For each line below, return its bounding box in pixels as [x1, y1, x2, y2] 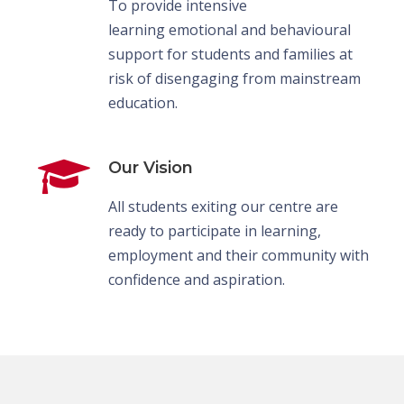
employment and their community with [108, 244, 369, 265]
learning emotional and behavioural [108, 19, 351, 40]
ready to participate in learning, [108, 220, 321, 241]
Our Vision [108, 157, 193, 178]
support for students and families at [108, 43, 353, 64]
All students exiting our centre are [108, 196, 338, 216]
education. [108, 92, 178, 113]
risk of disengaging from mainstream [108, 68, 361, 88]
